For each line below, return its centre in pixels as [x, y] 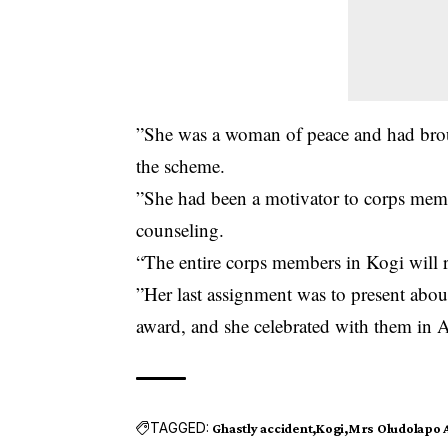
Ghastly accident [262, 427]
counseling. [180, 229]
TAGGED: [180, 428]
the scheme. [181, 165]
